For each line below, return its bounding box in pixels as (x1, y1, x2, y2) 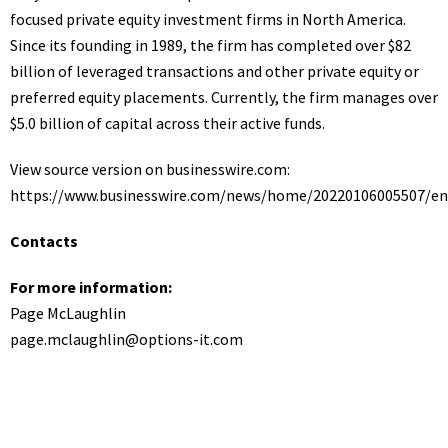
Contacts (10, 231, 78, 251)
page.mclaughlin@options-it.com (10, 329, 243, 349)
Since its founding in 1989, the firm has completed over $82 (10, 35, 411, 55)
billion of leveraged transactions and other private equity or (10, 61, 419, 81)
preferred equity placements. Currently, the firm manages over (10, 87, 438, 107)
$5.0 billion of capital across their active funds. (10, 113, 325, 133)
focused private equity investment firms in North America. (10, 9, 406, 29)
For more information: (10, 277, 172, 297)
